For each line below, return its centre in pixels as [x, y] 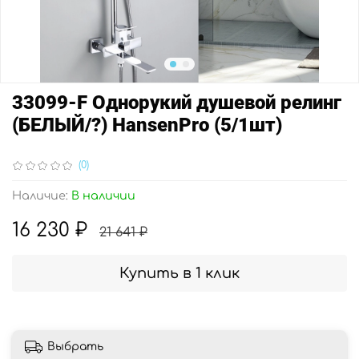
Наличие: [40, 195]
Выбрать [75, 347]
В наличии [103, 195]
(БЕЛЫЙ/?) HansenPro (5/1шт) [147, 125]
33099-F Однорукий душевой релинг [177, 102]
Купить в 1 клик [179, 273]
